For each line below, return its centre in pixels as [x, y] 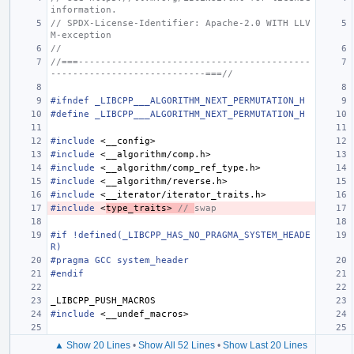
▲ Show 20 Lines [92, 345]
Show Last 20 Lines [265, 345]
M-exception [81, 35]
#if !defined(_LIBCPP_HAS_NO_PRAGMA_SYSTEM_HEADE [181, 235]
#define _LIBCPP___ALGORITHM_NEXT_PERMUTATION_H [178, 114]
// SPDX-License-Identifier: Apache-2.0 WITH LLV [181, 23]
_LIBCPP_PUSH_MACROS [103, 300]
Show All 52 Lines [177, 345]
